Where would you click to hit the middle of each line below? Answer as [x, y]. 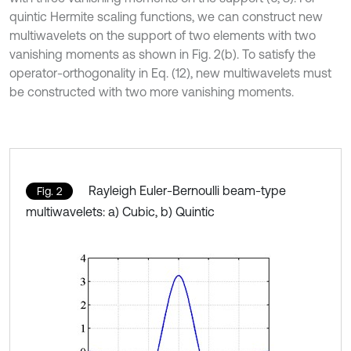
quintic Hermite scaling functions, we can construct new [166, 16]
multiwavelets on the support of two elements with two [163, 35]
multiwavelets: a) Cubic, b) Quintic [120, 211]
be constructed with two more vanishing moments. [152, 91]
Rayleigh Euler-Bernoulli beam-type [187, 190]
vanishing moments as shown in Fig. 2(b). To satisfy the [163, 54]
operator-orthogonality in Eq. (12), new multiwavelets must [170, 72]
